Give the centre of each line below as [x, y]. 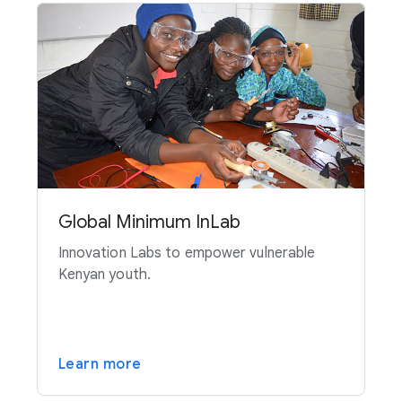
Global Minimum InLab [149, 222]
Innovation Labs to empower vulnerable [187, 253]
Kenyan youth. [104, 274]
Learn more [100, 364]
